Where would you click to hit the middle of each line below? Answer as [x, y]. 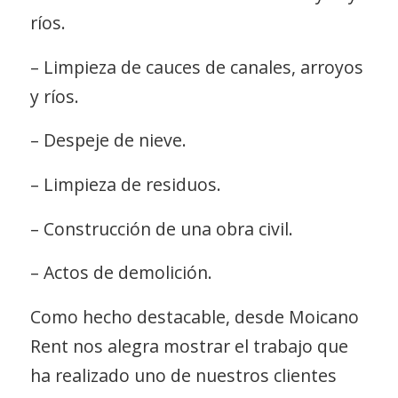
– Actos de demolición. [121, 273]
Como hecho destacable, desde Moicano [194, 316]
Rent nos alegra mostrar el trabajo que [189, 346]
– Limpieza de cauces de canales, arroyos [196, 67]
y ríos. [54, 96]
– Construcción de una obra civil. [161, 228]
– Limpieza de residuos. [125, 184]
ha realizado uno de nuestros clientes [183, 375]
